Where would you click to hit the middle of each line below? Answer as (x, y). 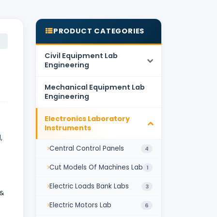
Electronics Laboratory (87, 118)
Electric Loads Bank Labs (89, 186)
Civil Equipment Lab (81, 55)
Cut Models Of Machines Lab (96, 167)
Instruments (68, 128)
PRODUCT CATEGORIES (99, 31)
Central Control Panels (87, 148)
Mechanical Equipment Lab (95, 87)
